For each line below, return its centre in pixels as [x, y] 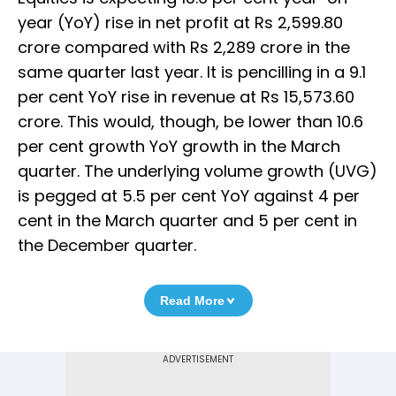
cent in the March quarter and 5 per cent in [187, 221]
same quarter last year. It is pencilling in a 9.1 [192, 72]
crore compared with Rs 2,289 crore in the [184, 48]
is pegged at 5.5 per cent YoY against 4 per [189, 196]
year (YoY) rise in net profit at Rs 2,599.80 [180, 23]
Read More [192, 301]
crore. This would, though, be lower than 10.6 [190, 122]
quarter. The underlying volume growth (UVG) [198, 171]
